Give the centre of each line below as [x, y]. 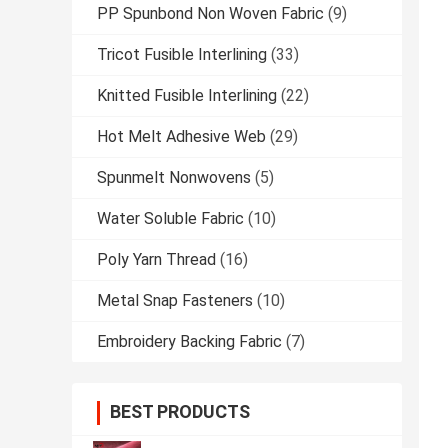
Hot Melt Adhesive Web [181, 137]
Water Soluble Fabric [170, 219]
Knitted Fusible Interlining [187, 96]
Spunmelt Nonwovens [174, 178]
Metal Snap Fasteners [175, 301]
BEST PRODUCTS [180, 412]
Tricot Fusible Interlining [182, 55]
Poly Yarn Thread [156, 260]
